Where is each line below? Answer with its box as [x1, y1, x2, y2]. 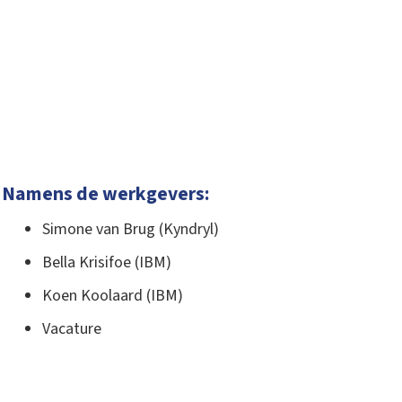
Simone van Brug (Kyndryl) [42, 217, 219, 240]
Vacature [42, 317, 101, 340]
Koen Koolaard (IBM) [42, 284, 183, 307]
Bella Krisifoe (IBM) [42, 250, 171, 274]
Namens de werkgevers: [2, 180, 210, 209]
